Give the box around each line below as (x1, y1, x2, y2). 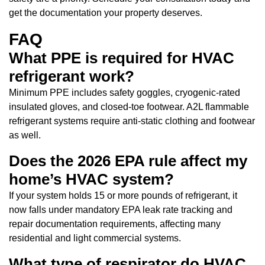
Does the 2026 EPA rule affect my (9, 151, 247, 170)
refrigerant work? (9, 67, 134, 85)
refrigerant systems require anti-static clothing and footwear (9, 115, 255, 126)
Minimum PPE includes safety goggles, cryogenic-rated (9, 87, 240, 98)
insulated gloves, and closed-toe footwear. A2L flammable (9, 101, 249, 112)
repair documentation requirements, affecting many (9, 218, 221, 229)
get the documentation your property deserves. (9, 7, 202, 18)
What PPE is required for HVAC (9, 49, 234, 67)
